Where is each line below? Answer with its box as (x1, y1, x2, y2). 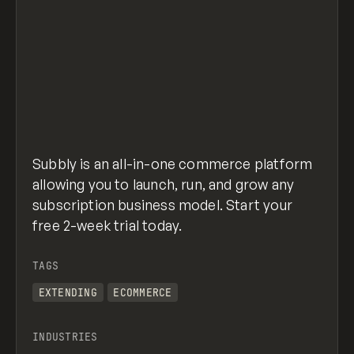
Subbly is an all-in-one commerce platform (32, 154, 313, 172)
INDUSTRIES (32, 330, 98, 344)
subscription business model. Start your (32, 195, 292, 213)
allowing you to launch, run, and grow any (32, 175, 295, 193)
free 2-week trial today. (32, 216, 183, 234)
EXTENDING (38, 285, 97, 299)
